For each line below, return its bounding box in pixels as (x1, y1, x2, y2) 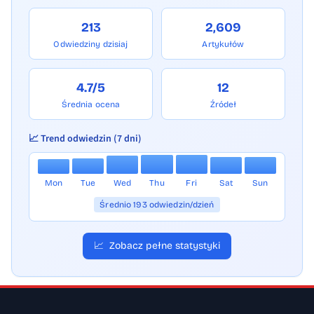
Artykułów (202, 39, 245, 50)
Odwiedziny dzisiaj (53, 39, 128, 50)
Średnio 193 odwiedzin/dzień (100, 200, 214, 210)
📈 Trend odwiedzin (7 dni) (29, 132, 142, 146)
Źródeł (210, 100, 237, 110)
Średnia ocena (61, 100, 121, 110)
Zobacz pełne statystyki (109, 240, 220, 252)
